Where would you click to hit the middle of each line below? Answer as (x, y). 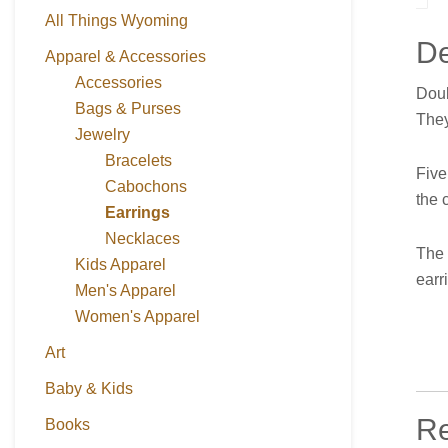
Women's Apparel (137, 316)
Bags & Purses (128, 108)
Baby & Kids (89, 388)
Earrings (137, 212)
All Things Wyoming (116, 20)
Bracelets (138, 160)
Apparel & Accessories (125, 56)
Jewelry (102, 134)
